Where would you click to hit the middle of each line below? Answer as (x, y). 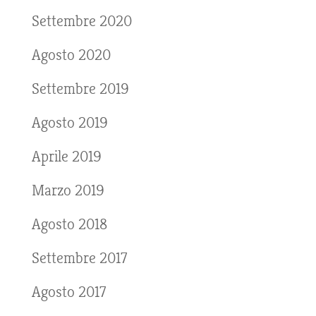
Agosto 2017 (68, 292)
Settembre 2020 (81, 21)
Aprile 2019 (66, 156)
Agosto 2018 (69, 224)
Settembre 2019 (80, 89)
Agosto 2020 (71, 55)
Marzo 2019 (68, 190)
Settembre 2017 (79, 258)
